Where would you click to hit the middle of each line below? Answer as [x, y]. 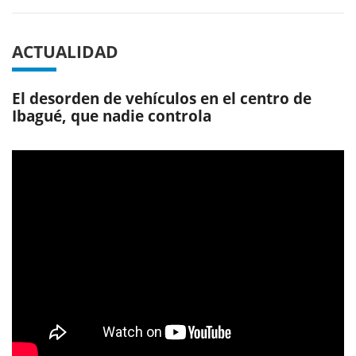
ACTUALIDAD [65, 52]
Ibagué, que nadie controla [112, 116]
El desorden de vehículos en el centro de [162, 98]
